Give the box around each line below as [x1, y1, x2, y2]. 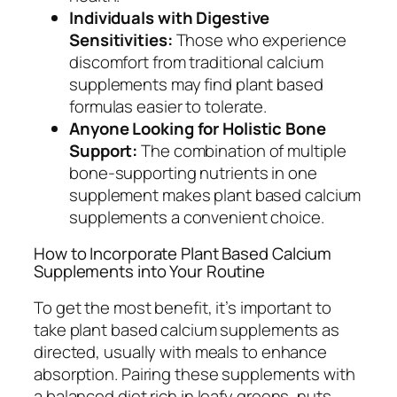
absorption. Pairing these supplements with [34, 362, 355, 385]
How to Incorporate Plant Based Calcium [34, 242, 332, 266]
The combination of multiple [137, 138, 346, 162]
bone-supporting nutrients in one [69, 160, 317, 184]
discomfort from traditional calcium [69, 50, 323, 74]
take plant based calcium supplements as [34, 317, 340, 341]
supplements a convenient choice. [69, 205, 324, 229]
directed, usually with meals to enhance [34, 339, 328, 363]
